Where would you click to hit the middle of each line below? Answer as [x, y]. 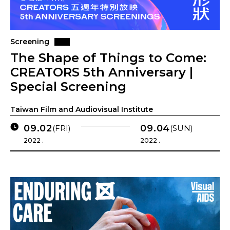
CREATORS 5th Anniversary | [102, 72]
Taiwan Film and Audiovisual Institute [82, 109]
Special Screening [68, 87]
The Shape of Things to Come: [108, 58]
